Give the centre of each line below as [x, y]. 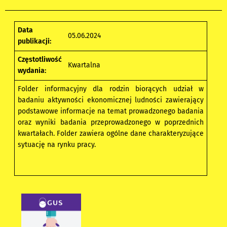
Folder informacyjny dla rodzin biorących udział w [111, 89]
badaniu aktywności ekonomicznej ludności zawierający [111, 100]
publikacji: [35, 41]
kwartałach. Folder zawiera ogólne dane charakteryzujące [111, 133]
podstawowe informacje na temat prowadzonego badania [111, 111]
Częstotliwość [40, 59]
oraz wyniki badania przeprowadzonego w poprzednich [111, 122]
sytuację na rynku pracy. [57, 144]
